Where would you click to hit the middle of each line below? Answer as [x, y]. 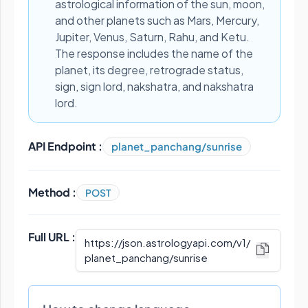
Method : [52, 192]
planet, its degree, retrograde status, [149, 70]
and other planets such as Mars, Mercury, [157, 20]
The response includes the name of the [154, 53]
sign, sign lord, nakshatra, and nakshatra [154, 86]
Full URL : [52, 237]
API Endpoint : [65, 146]
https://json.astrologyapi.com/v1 [165, 242]
